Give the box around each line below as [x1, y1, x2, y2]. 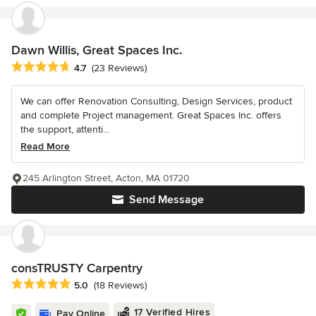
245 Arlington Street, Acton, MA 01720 [23, 171, 190, 184]
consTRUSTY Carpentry [11, 260, 142, 276]
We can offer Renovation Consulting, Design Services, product [20, 95, 292, 107]
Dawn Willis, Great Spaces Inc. [11, 42, 182, 59]
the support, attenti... [20, 123, 109, 135]
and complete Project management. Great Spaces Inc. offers [20, 109, 281, 121]
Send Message [129, 192, 204, 207]
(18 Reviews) [94, 279, 147, 291]
